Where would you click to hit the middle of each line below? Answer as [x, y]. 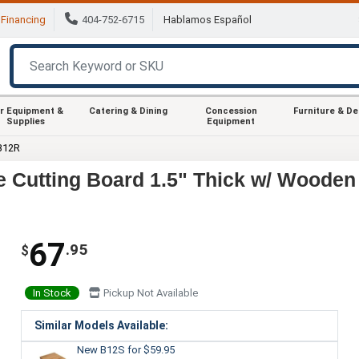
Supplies [26, 121]
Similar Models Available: [101, 325]
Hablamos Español [208, 20]
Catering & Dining [128, 111]
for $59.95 [151, 349]
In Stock [52, 292]
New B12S [102, 349]
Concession [231, 111]
